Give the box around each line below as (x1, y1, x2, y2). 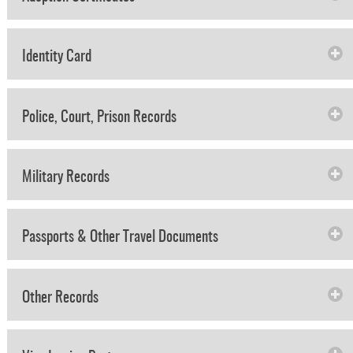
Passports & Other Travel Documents (22, 230, 219, 246)
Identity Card (22, 50, 92, 65)
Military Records (22, 169, 110, 185)
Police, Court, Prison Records (22, 110, 177, 125)
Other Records (22, 290, 99, 306)
